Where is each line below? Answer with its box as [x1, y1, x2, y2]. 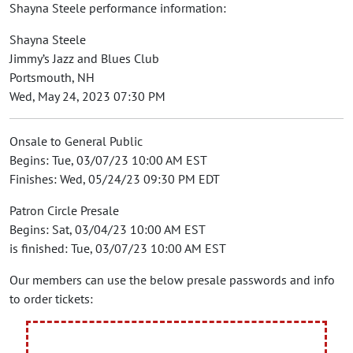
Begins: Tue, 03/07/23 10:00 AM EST [9, 152, 207, 169]
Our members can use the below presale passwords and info [9, 272, 335, 288]
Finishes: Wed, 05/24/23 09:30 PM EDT [9, 171, 220, 188]
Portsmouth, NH [9, 69, 95, 86]
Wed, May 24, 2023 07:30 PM [9, 88, 165, 105]
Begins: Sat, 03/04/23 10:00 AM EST [9, 221, 206, 238]
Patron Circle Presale [9, 203, 119, 219]
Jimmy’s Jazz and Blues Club [9, 50, 159, 67]
